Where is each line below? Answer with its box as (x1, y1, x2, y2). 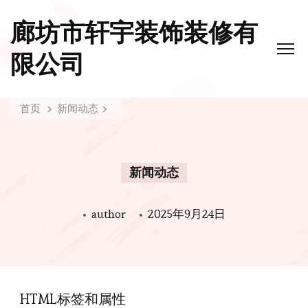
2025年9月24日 (147, 206, 225, 221)
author (91, 206, 126, 221)
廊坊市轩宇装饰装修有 (10, 17, 258, 49)
